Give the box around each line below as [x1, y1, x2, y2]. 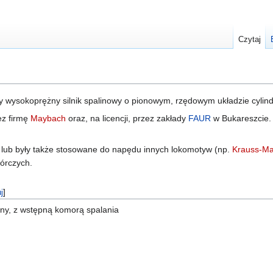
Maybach [30, 113, 66, 124]
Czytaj [238, 35, 261, 44]
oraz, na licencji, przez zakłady [66, 113, 188, 124]
